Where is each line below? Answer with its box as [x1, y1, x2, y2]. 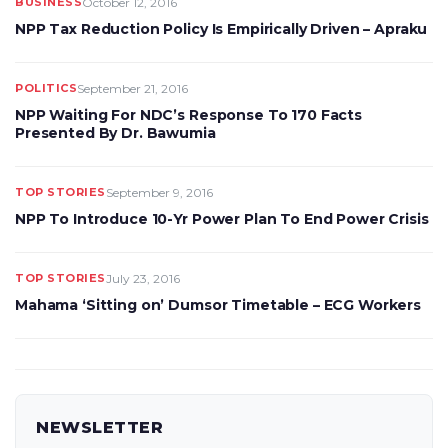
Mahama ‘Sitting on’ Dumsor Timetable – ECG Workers [15, 296, 421, 314]
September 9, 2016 [105, 185, 213, 200]
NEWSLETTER [36, 418, 163, 437]
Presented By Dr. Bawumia [15, 124, 216, 142]
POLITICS [15, 81, 77, 95]
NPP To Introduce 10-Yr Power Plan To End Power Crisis [15, 210, 429, 228]
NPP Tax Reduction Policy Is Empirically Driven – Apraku [15, 20, 428, 38]
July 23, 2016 [105, 271, 180, 286]
